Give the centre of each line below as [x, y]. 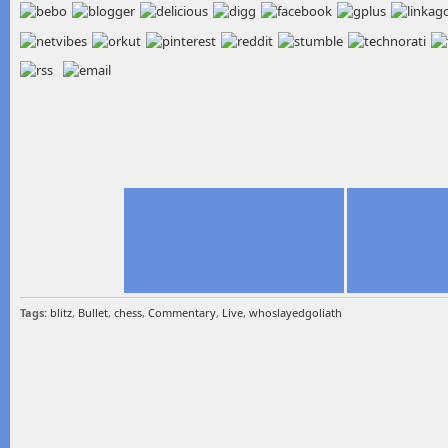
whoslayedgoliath [295, 312]
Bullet [93, 312]
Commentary [182, 312]
